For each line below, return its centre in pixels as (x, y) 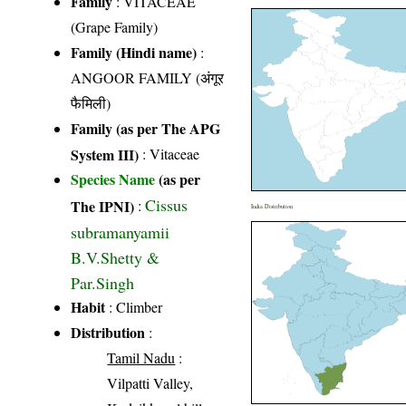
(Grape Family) (115, 26)
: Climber (134, 306)
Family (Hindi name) (134, 52)
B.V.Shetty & (116, 256)
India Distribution (272, 206)
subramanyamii (121, 230)
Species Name (115, 179)
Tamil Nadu (141, 357)
